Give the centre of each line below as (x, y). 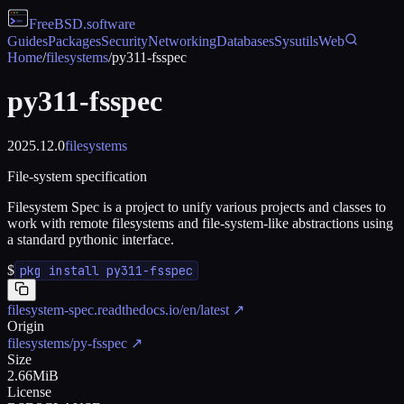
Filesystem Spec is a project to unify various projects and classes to (197, 207)
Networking (182, 41)
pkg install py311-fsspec (106, 270)
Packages (74, 41)
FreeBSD (56, 24)
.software (109, 24)
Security (124, 41)
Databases (245, 41)
